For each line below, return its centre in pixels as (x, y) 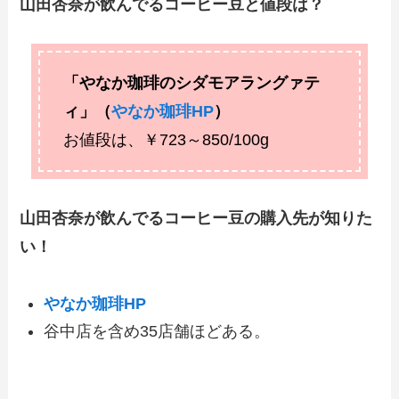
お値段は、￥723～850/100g (167, 139)
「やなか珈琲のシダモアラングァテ (192, 82)
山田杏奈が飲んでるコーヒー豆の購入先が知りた (196, 218)
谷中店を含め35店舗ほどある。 (157, 331)
